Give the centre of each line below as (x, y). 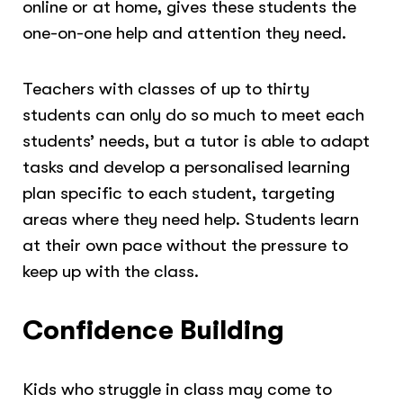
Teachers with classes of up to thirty (166, 89)
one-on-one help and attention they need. (189, 32)
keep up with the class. (111, 272)
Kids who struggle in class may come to (178, 390)
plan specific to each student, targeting (179, 193)
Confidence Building (154, 330)
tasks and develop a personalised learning (187, 167)
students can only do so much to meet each (194, 115)
